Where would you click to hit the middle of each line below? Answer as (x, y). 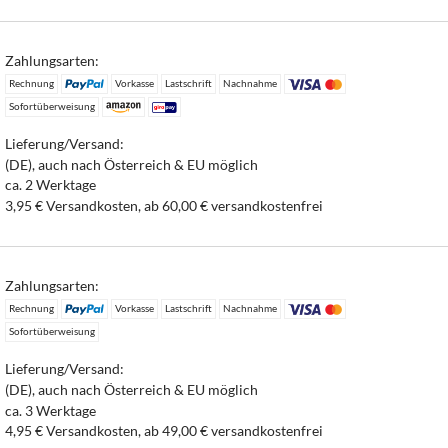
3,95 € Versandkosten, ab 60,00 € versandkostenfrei (164, 206)
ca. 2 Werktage (51, 185)
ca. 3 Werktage (51, 410)
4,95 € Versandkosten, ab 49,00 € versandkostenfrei (164, 431)
